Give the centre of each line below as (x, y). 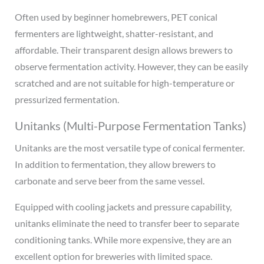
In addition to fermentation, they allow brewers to (115, 164)
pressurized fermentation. (67, 99)
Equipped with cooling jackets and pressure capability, (123, 206)
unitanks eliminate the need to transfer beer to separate (127, 223)
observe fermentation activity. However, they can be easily (131, 66)
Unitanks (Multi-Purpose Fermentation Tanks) (130, 125)
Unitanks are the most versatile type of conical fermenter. (129, 147)
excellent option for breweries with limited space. (113, 256)
